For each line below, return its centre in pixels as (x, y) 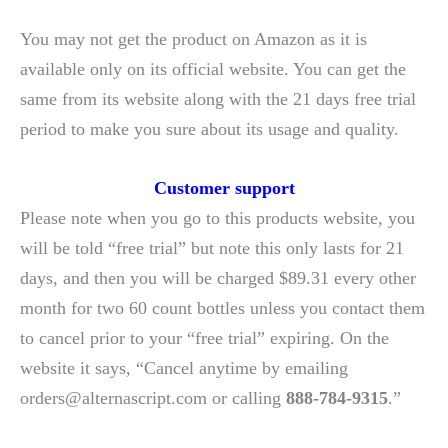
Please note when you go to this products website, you (217, 218)
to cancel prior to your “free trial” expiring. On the (204, 338)
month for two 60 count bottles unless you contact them (222, 308)
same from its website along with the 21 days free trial (218, 99)
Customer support (224, 188)
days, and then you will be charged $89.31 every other (218, 278)
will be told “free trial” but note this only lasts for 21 (212, 248)
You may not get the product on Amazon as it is (193, 39)
